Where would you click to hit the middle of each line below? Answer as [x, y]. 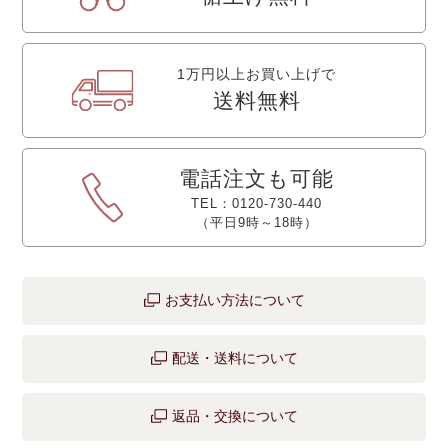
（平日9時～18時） [256, 222]
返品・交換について [234, 415]
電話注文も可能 [256, 178]
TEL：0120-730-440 [256, 203]
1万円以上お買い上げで [256, 74]
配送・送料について [234, 357]
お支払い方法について [234, 299]
